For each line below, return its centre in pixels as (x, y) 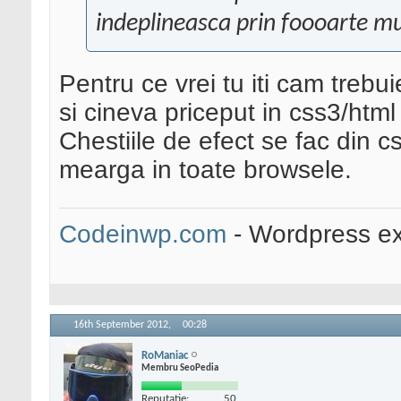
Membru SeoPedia (180, 368)
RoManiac (165, 355)
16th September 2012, (124, 325)
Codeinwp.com (143, 235)
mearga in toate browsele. (205, 170)
